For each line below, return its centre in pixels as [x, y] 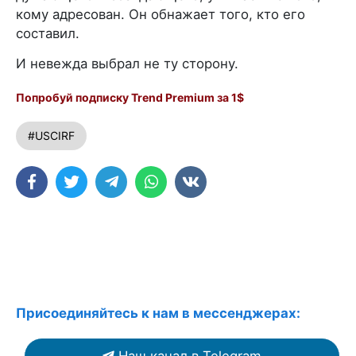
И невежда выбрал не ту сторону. [127, 63]
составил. [48, 33]
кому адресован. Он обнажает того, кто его [161, 14]
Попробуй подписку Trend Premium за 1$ [130, 97]
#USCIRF [51, 135]
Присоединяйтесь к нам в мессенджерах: [158, 313]
